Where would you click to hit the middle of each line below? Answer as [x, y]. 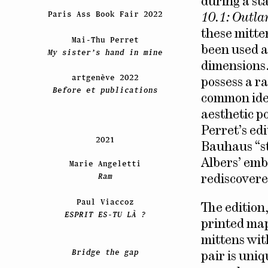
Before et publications [105, 90]
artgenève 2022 [105, 78]
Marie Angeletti [105, 164]
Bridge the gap [105, 252]
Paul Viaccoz [105, 202]
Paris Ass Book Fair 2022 [105, 14]
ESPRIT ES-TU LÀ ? [105, 214]
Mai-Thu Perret [105, 39]
